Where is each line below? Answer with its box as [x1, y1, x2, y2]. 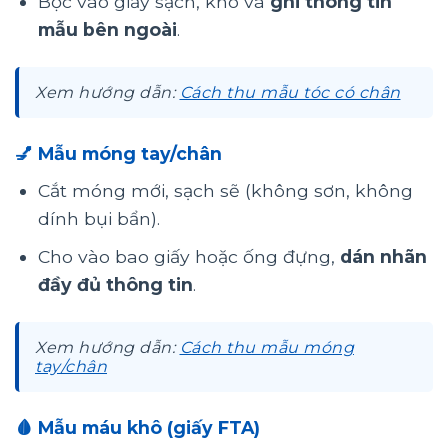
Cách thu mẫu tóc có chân [179, 82, 401, 102]
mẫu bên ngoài [37, 19, 177, 40]
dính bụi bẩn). [37, 207, 160, 229]
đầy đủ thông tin [37, 274, 193, 296]
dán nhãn [339, 246, 427, 268]
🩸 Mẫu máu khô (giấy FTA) [15, 417, 260, 439]
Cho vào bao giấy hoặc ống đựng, [37, 246, 340, 268]
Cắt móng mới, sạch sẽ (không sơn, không [37, 179, 413, 201]
